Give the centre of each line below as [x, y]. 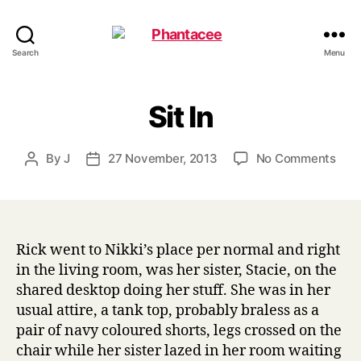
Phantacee [215, 51]
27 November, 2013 [163, 158]
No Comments [296, 158]
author [50, 177]
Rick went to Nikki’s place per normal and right [178, 250]
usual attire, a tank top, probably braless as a [168, 311]
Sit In [180, 117]
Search [25, 52]
